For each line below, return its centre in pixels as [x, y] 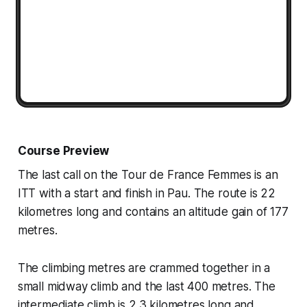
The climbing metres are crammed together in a [144, 268]
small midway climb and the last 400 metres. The [146, 286]
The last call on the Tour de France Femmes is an [148, 174]
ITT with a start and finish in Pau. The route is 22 [147, 193]
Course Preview [63, 150]
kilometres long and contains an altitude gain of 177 [153, 211]
